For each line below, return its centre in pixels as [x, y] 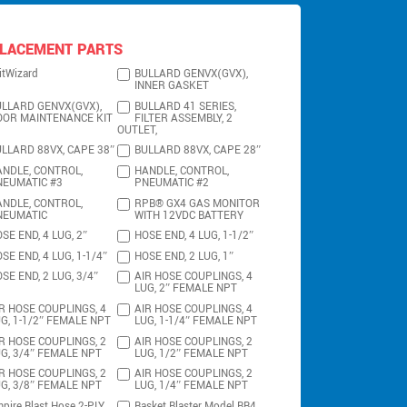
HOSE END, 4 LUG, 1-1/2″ [194, 236]
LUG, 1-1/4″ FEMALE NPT [196, 321]
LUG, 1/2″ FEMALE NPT [192, 353]
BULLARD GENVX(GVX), [192, 74]
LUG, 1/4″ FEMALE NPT [192, 386]
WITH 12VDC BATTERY [189, 215]
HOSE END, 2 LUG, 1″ [184, 256]
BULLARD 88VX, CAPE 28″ [198, 151]
